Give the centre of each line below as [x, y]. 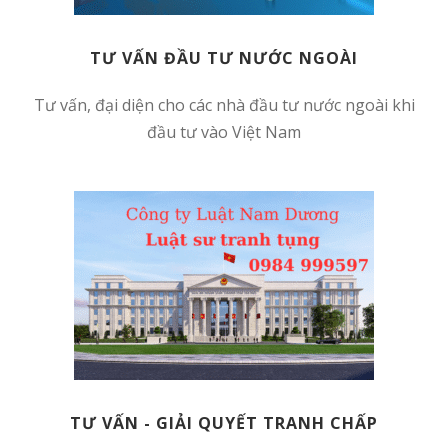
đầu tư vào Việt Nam [224, 132]
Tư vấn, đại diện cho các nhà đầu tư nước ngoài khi [224, 105]
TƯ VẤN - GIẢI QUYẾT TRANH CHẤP [224, 423]
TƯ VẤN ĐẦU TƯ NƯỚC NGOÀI [224, 58]
